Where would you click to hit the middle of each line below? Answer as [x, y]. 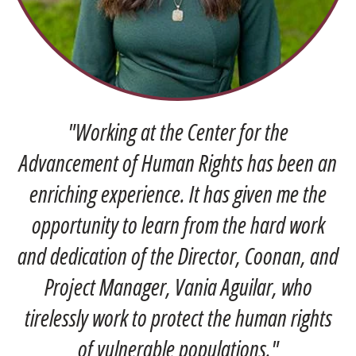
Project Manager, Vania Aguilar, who [178, 287]
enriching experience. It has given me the [178, 194]
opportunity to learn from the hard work [178, 225]
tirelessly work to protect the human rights [178, 318]
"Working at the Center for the [178, 132]
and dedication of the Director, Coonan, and [178, 256]
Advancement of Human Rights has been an [178, 163]
